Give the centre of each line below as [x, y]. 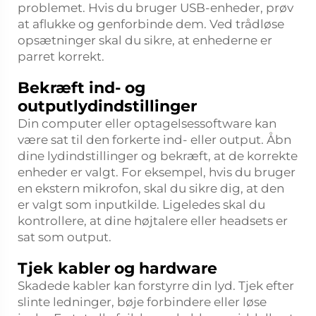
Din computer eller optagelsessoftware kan [147, 123]
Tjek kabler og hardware [117, 268]
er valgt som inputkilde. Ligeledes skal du [141, 205]
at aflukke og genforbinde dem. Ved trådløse [151, 24]
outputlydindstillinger [107, 106]
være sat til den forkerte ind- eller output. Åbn [154, 140]
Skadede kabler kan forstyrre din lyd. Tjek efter [156, 286]
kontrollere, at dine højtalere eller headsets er [153, 221]
